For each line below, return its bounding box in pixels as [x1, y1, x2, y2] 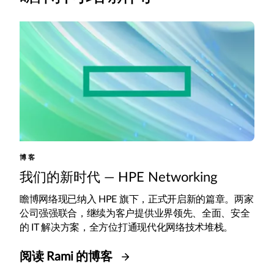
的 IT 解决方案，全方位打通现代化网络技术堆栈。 [20, 222, 235, 232]
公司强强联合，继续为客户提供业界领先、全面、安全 [20, 208, 250, 218]
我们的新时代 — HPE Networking [20, 170, 217, 184]
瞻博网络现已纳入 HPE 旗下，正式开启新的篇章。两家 [20, 194, 254, 204]
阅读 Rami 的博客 [20, 250, 116, 263]
